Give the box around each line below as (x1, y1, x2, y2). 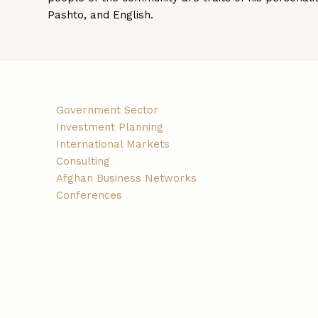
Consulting (56, 154, 111, 168)
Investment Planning (56, 120, 164, 133)
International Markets (56, 137, 170, 150)
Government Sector (56, 103, 159, 116)
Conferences (56, 188, 123, 202)
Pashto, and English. (48, 9, 154, 22)
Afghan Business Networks (56, 171, 197, 185)
